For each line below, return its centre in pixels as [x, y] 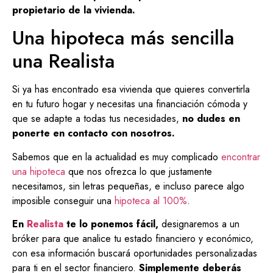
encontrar [239, 157]
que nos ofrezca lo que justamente [139, 171]
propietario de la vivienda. [74, 10]
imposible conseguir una [63, 200]
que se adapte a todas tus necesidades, [96, 119]
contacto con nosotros [120, 133]
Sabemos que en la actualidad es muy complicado [115, 157]
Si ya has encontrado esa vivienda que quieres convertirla [131, 90]
